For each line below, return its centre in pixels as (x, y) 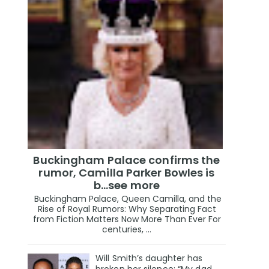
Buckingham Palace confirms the (127, 160)
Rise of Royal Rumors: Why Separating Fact (127, 209)
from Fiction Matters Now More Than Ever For (127, 219)
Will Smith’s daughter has (149, 258)
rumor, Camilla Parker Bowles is (127, 173)
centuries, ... (127, 229)
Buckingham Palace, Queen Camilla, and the (127, 198)
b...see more (127, 186)
